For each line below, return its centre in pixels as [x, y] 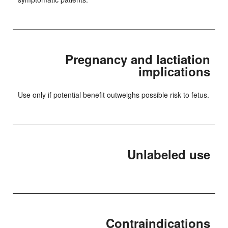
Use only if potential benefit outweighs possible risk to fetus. [113, 95]
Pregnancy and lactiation [138, 59]
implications [174, 71]
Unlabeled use [169, 154]
